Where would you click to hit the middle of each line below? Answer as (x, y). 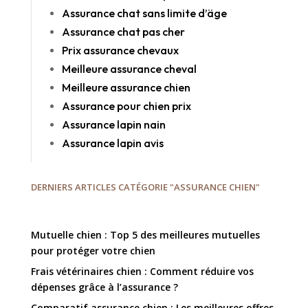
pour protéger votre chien (93, 250)
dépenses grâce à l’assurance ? (104, 287)
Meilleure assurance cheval (129, 68)
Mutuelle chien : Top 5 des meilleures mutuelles (145, 234)
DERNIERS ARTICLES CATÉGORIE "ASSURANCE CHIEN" (145, 187)
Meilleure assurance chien (126, 87)
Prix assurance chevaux (120, 50)
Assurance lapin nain (113, 124)
